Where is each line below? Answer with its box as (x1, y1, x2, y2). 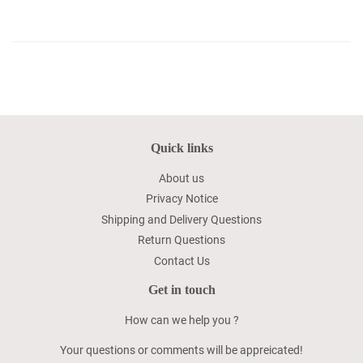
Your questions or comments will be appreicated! (60, 343, 303, 357)
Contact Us (153, 254, 210, 267)
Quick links (150, 140, 213, 155)
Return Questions (138, 233, 225, 247)
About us (159, 171, 204, 185)
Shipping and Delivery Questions (101, 212, 262, 226)
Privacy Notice (145, 192, 218, 206)
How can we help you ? (124, 313, 239, 327)
